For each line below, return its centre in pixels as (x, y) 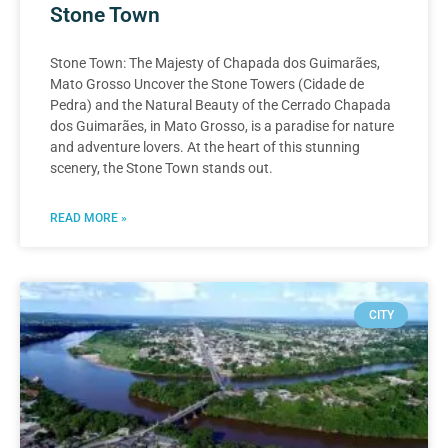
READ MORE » (88, 217)
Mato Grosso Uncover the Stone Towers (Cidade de (207, 83)
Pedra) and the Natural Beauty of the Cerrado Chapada (220, 104)
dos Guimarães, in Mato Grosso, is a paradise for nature (222, 125)
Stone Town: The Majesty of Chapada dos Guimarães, (215, 62)
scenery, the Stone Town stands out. (161, 167)
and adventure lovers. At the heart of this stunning (205, 146)
